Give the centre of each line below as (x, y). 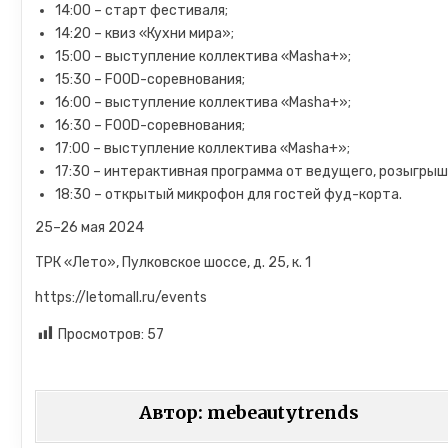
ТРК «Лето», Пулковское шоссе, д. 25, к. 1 (173, 262)
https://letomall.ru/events (121, 297)
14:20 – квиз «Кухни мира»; (145, 33)
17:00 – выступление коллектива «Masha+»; (203, 148)
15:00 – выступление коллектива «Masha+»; (203, 56)
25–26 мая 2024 (90, 227)
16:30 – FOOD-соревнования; (150, 125)
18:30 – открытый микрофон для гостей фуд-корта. (229, 194)
